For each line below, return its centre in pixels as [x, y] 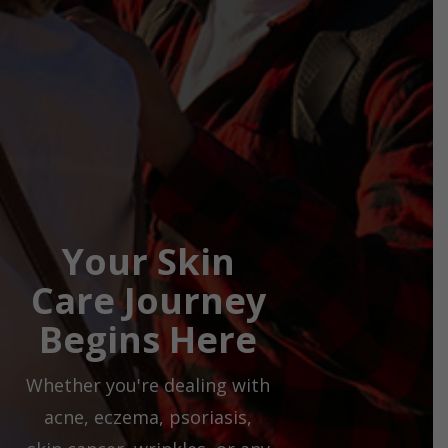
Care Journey [148, 300]
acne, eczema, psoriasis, [148, 416]
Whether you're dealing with [148, 384]
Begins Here [148, 339]
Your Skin [148, 261]
